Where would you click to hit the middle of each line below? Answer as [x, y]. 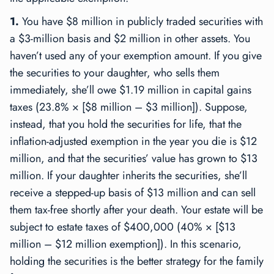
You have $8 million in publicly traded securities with [143, 22]
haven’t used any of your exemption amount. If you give [136, 56]
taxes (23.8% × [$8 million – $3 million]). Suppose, [129, 107]
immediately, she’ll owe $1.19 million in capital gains [131, 90]
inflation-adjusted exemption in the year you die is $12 [133, 142]
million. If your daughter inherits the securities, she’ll [128, 176]
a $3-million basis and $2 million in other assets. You [130, 39]
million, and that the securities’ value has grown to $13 [134, 159]
